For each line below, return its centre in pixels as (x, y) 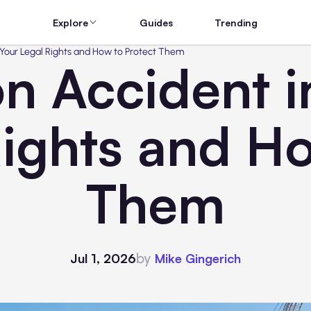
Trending (236, 22)
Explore (71, 22)
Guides (157, 22)
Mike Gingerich (198, 258)
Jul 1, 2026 (103, 258)
